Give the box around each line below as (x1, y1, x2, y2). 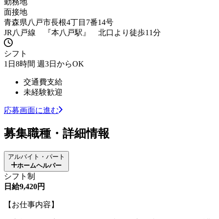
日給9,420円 (4, 182, 45, 191)
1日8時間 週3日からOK (4, 59, 84, 68)
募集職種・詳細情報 (4, 127, 109, 140)
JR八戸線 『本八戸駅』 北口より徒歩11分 (4, 28, 161, 37)
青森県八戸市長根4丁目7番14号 (4, 18, 113, 26)
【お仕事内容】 (4, 200, 59, 209)
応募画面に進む (4, 106, 59, 114)
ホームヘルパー (17, 161, 62, 169)
